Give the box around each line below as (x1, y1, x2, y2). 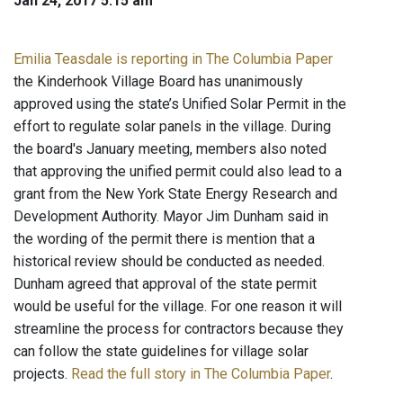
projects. (13, 365, 71, 383)
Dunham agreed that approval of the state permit (13, 275, 317, 293)
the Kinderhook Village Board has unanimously (13, 73, 303, 91)
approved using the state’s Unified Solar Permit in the (13, 95, 346, 113)
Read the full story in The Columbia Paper (71, 365, 330, 383)
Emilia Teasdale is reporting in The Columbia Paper (13, 50, 333, 68)
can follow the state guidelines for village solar (13, 343, 309, 361)
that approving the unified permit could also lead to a (13, 163, 342, 181)
